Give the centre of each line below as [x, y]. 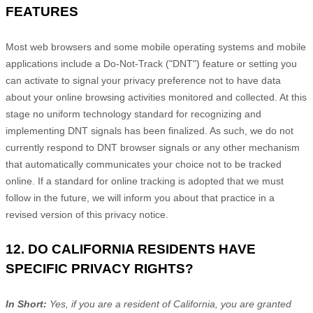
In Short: [28, 304]
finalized [187, 131]
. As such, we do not [249, 131]
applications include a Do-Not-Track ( [87, 64]
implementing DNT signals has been [87, 131]
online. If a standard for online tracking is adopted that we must [145, 181]
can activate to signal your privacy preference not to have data [143, 80]
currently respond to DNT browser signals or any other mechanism [153, 147]
